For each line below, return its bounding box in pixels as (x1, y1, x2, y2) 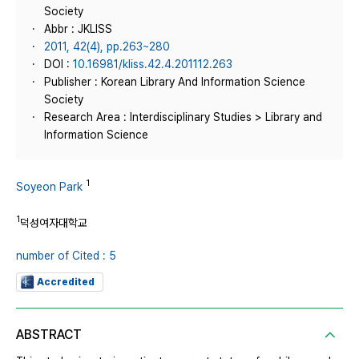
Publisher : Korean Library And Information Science (44, 75, 305, 88)
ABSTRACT (16, 327, 82, 343)
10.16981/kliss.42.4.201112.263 (73, 58, 232, 71)
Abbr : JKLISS (44, 22, 112, 35)
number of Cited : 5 (16, 249, 116, 263)
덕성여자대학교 (20, 216, 87, 229)
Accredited (37, 276, 95, 288)
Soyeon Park (16, 179, 83, 193)
